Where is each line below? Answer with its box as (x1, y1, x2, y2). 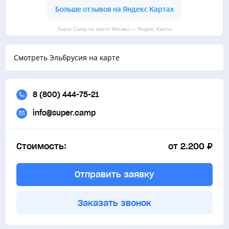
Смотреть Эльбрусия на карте (14, 53, 120, 63)
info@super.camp (32, 108, 96, 118)
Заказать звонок (78, 197, 151, 208)
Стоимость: (16, 141, 66, 151)
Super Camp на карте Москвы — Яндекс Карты (57, 26, 172, 32)
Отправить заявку (75, 169, 154, 180)
